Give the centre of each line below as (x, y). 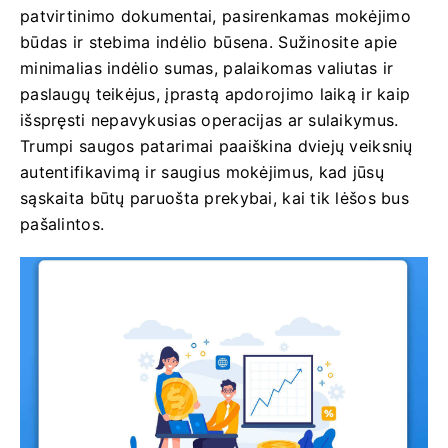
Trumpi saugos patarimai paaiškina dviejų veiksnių (216, 146)
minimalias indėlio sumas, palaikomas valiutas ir (207, 68)
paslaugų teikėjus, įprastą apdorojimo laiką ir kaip (215, 94)
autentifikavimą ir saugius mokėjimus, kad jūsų (202, 172)
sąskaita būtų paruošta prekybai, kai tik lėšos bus (214, 198)
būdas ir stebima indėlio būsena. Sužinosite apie (209, 42)
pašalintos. (62, 224)
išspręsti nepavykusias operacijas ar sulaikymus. (209, 120)
